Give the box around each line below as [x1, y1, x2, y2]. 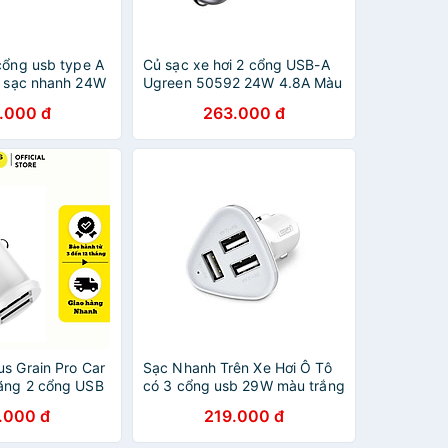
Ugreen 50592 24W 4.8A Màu [143, 74, 343, 91]
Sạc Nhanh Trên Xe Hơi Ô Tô [143, 359, 332, 376]
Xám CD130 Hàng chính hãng [143, 92, 339, 109]
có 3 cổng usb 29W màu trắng [143, 377, 345, 394]
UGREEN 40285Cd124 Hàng [143, 395, 332, 412]
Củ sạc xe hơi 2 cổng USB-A [143, 56, 330, 73]
